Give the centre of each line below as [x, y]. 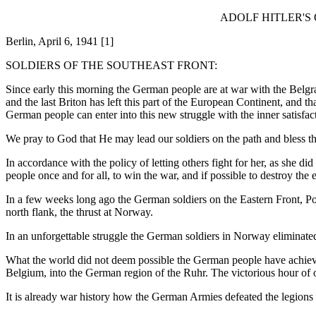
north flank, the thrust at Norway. [79, 212]
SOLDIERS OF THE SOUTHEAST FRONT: [111, 65]
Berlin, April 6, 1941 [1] [60, 41]
